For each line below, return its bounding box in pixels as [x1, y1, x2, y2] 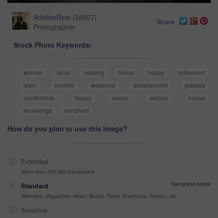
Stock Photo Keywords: [14, 39, 92, 50]
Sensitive [21, 205, 47, 215]
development [132, 80, 167, 89]
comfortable [23, 93, 54, 102]
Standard [21, 181, 48, 190]
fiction [118, 68, 134, 76]
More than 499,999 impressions [21, 167, 94, 175]
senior [112, 93, 129, 102]
